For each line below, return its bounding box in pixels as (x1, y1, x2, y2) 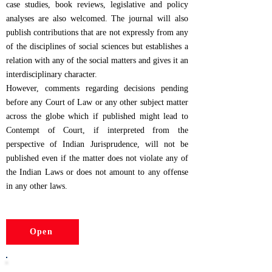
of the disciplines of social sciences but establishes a (6, 42, 188, 51)
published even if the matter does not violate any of (6, 154, 188, 163)
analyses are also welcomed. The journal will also (6, 14, 188, 23)
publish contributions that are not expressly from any (6, 28, 188, 37)
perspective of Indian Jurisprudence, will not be (6, 140, 188, 149)
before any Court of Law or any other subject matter (6, 98, 188, 107)
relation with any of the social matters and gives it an (6, 56, 188, 65)
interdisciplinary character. (6, 70, 97, 79)
